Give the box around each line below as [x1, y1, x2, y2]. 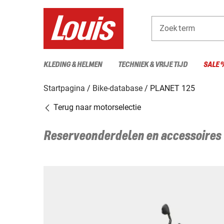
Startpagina [43, 83, 85, 93]
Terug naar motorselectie [51, 102, 141, 112]
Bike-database [92, 83, 142, 93]
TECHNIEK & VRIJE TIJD [118, 60, 187, 69]
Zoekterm [159, 23, 195, 33]
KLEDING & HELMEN [43, 60, 102, 69]
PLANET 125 [150, 83, 195, 93]
